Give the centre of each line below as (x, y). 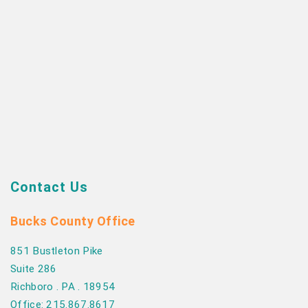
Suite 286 (34, 269)
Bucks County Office (73, 221)
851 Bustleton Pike (57, 251)
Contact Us (49, 187)
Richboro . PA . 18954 (63, 287)
